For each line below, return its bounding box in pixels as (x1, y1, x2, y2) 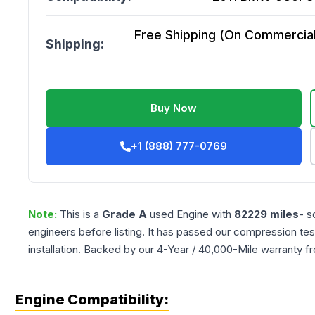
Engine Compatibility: (15, 291, 169, 308)
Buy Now (150, 101, 198, 115)
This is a (60, 207, 102, 221)
